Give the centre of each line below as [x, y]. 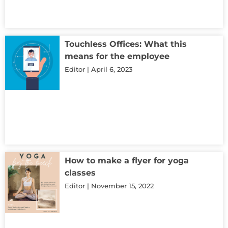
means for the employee [117, 56]
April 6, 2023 [111, 69]
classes [80, 173]
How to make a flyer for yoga [127, 160]
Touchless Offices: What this [126, 44]
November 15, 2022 [121, 186]
